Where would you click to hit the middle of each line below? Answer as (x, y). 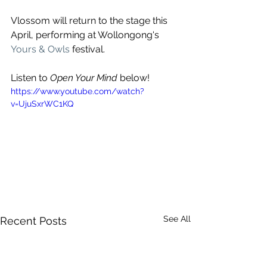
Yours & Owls (40, 49)
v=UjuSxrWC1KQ (42, 103)
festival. (87, 49)
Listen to (30, 77)
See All (177, 218)
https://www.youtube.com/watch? (77, 91)
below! (133, 77)
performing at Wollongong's (98, 35)
